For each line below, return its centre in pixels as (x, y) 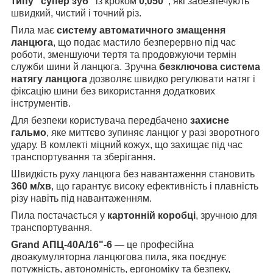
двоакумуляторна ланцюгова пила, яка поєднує (119, 257)
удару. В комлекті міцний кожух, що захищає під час (127, 145)
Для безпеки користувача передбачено (101, 121)
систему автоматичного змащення (141, 30)
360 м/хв (31, 186)
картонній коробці (150, 216)
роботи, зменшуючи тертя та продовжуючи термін (124, 55)
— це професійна (153, 245)
